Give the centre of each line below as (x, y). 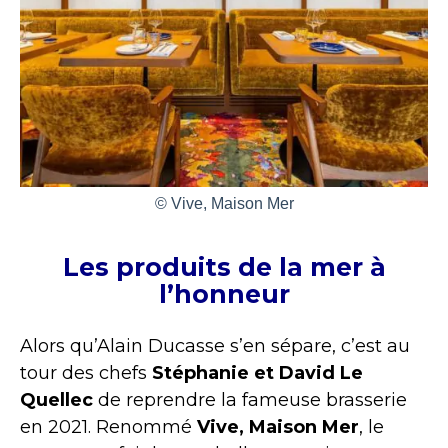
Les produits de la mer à (224, 266)
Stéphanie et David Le (257, 372)
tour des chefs (86, 372)
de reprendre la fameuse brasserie (250, 399)
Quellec (56, 399)
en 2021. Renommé (108, 426)
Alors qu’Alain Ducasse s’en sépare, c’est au (215, 345)
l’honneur (224, 293)
